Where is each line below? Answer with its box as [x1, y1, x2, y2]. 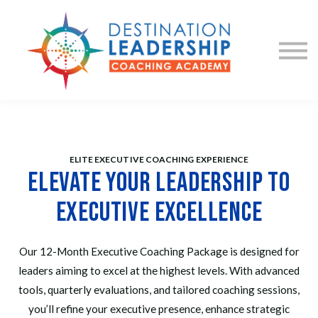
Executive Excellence [55, 195, 263, 229]
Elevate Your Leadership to [28, 165, 290, 199]
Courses [130, 3, 188, 22]
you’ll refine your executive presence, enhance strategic [28, 302, 290, 315]
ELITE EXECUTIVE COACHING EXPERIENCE [69, 154, 249, 165]
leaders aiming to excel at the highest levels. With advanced [18, 263, 300, 277]
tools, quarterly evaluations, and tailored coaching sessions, [18, 283, 300, 296]
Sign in [137, 51, 181, 70]
